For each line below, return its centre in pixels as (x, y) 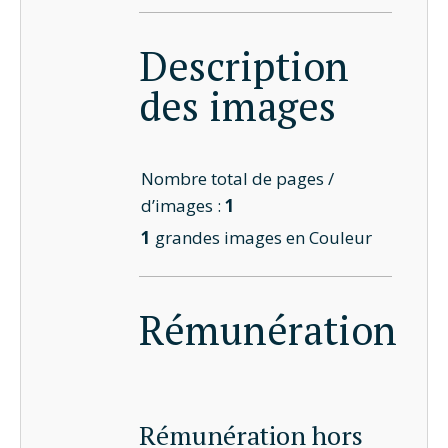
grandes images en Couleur (262, 237)
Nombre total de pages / (238, 178)
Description (243, 66)
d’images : (183, 205)
